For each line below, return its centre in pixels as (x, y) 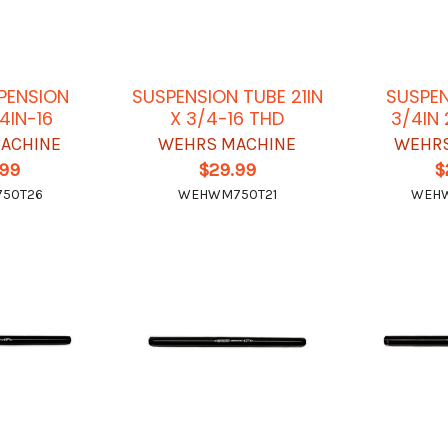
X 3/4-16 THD (227, 119)
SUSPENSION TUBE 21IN (227, 97)
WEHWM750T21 (227, 195)
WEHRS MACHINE (227, 144)
